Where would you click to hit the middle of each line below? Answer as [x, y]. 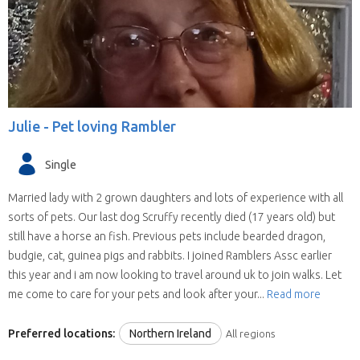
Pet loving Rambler [114, 127]
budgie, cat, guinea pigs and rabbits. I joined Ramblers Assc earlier [170, 256]
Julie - [30, 127]
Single [61, 164]
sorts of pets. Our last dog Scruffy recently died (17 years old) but [172, 217]
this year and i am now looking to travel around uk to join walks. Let [175, 275]
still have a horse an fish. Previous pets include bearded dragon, [167, 237]
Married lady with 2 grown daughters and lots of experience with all [176, 198]
